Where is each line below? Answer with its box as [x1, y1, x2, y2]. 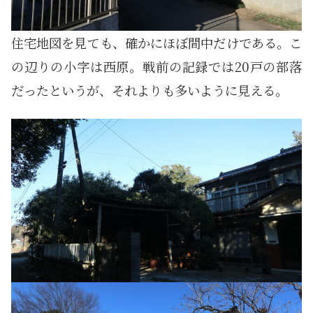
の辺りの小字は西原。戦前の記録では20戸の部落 [11, 57, 302, 76]
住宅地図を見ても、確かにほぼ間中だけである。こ [11, 34, 302, 52]
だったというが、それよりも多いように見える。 [11, 81, 288, 100]
